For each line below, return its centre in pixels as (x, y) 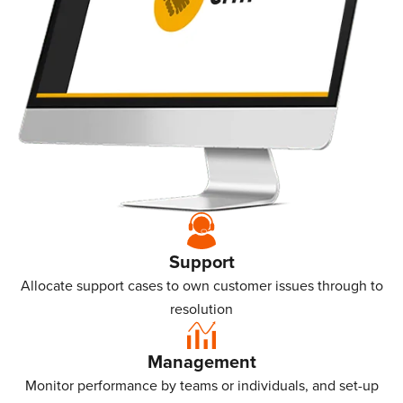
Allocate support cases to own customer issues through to (201, 285)
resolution (201, 309)
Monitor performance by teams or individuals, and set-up (201, 385)
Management (201, 361)
